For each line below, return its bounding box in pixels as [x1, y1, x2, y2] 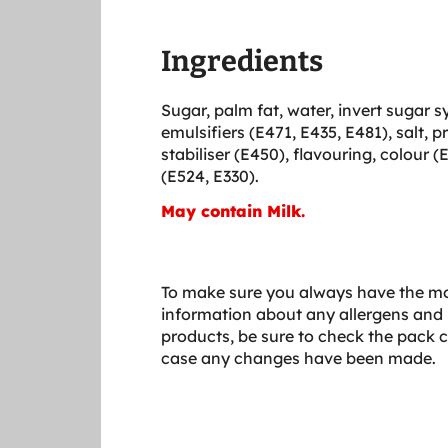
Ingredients [161, 43, 323, 79]
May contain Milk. [161, 200, 305, 221]
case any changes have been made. [161, 347, 436, 368]
